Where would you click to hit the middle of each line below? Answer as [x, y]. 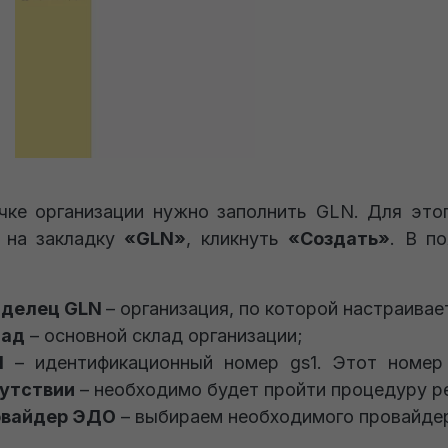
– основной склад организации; [164, 335]
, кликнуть [237, 238]
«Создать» [339, 238]
